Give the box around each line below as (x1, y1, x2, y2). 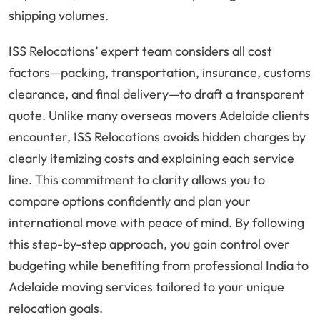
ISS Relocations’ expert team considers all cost (9, 43, 272, 60)
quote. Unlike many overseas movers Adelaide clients (9, 107, 309, 124)
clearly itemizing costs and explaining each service (9, 150, 294, 167)
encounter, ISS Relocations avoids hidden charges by (9, 129, 306, 146)
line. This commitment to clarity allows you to (9, 171, 265, 189)
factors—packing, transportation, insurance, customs (9, 64, 311, 81)
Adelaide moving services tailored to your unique (9, 279, 284, 296)
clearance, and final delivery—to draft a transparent (9, 86, 304, 103)
